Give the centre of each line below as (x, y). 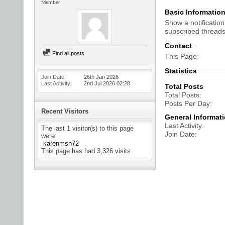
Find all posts (68, 53)
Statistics (181, 71)
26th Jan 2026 (101, 77)
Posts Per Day (187, 103)
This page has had (69, 151)
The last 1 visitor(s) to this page (87, 128)
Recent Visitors (65, 111)
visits (122, 151)
